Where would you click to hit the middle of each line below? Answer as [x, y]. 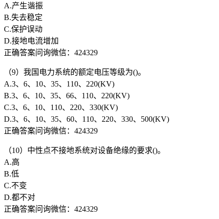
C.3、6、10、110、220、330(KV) [61, 107]
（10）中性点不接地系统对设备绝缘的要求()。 [85, 150]
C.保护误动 [23, 29]
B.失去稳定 [23, 17]
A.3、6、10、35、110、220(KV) [59, 84]
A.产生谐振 [23, 5]
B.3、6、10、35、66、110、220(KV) [67, 95]
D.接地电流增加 [31, 41]
